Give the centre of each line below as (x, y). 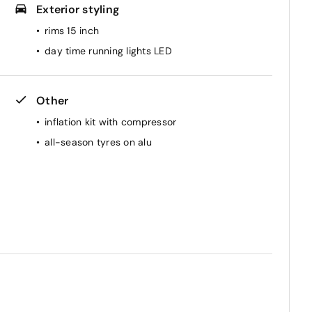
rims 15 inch (72, 30)
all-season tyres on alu (98, 142)
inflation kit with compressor (111, 122)
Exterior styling (78, 9)
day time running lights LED (108, 50)
